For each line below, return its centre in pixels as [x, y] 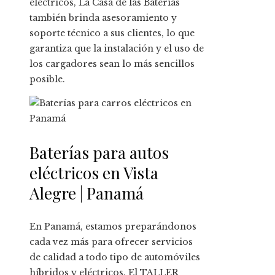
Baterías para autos [99, 152]
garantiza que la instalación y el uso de [117, 48]
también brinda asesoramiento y [103, 17]
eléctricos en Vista [94, 172]
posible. [47, 79]
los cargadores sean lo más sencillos [112, 64]
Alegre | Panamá [87, 193]
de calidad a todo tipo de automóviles [115, 257]
